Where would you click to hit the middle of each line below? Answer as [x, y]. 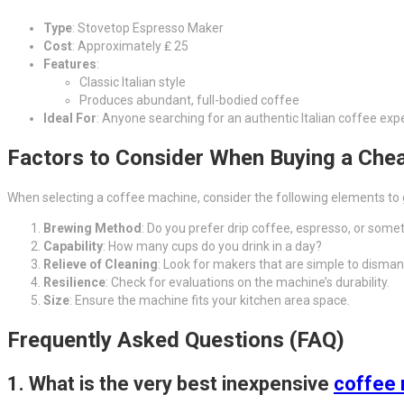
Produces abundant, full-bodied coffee [189, 100]
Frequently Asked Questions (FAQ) [176, 340]
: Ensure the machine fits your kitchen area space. [210, 300]
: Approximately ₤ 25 [130, 46]
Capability [73, 246]
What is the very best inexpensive [181, 383]
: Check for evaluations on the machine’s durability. [248, 282]
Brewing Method [92, 228]
